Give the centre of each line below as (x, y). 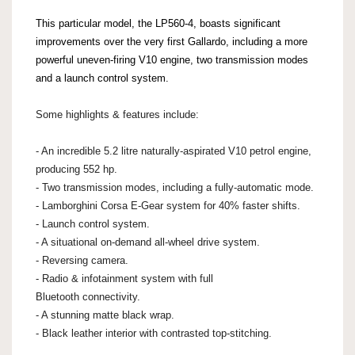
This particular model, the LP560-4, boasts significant (158, 23)
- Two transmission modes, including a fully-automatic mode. (175, 187)
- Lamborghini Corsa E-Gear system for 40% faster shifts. (168, 205)
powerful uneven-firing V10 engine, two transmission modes (172, 59)
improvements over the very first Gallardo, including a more (172, 41)
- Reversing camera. (82, 260)
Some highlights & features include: (117, 114)
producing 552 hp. (76, 169)
